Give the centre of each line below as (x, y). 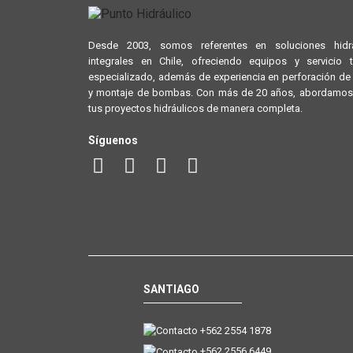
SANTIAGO (171, 289)
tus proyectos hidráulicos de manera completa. (195, 108)
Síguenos (113, 140)
